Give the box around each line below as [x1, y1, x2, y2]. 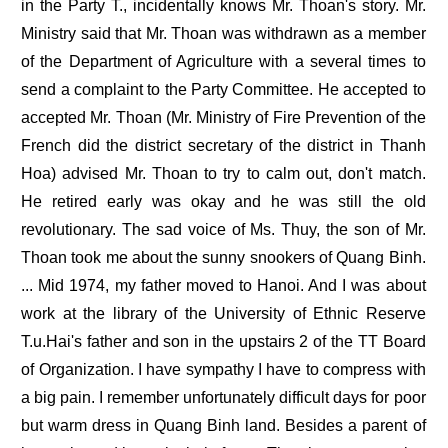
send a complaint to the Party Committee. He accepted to [21, 81, 426, 99]
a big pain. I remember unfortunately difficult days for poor [21, 389, 426, 407]
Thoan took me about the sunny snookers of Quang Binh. [21, 249, 426, 267]
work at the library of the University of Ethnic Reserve [21, 305, 426, 323]
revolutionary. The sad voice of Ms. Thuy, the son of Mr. [21, 221, 426, 239]
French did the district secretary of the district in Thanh [21, 137, 426, 155]
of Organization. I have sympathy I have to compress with [21, 361, 426, 379]
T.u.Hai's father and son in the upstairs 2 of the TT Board [21, 333, 426, 351]
